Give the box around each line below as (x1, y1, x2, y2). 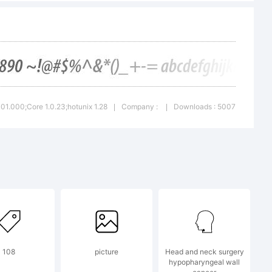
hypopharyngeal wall (169, 257, 240, 267)
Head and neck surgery (165, 247, 244, 256)
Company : (121, 102, 160, 111)
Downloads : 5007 (174, 102, 236, 111)
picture (95, 247, 118, 256)
